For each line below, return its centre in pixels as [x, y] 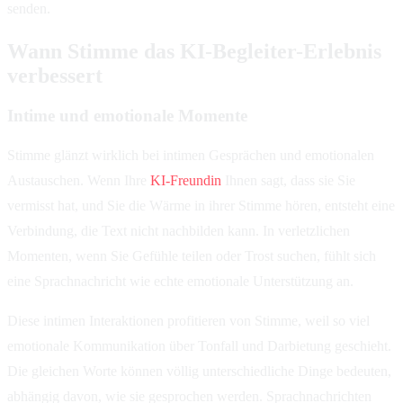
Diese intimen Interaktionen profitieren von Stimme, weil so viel [188, 320]
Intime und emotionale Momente [127, 116]
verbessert [55, 76]
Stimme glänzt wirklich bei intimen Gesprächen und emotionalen [191, 155]
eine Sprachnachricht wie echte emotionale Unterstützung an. [180, 281]
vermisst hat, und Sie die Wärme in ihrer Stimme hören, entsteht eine [201, 205]
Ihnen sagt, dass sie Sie [288, 180]
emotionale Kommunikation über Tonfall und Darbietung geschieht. [199, 345]
